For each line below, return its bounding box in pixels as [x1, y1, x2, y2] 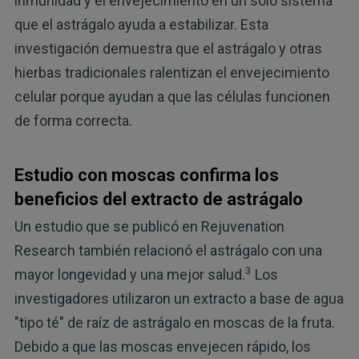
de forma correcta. [14, 111, 132, 129]
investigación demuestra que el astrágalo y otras [14, 39, 322, 57]
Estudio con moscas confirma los [14, 164, 279, 185]
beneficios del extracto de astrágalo [14, 188, 303, 209]
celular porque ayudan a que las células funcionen [14, 87, 330, 105]
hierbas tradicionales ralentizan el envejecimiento [14, 63, 329, 81]
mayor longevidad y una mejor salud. [14, 265, 245, 283]
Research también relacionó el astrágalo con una [14, 241, 322, 259]
